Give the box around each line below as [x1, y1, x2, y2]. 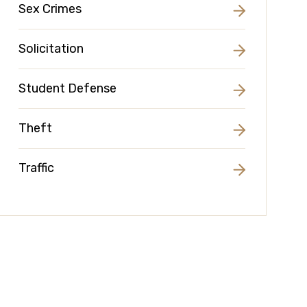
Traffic [19, 160, 55, 175]
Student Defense [19, 81, 117, 96]
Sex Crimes [19, 1, 82, 16]
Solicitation [19, 41, 84, 56]
